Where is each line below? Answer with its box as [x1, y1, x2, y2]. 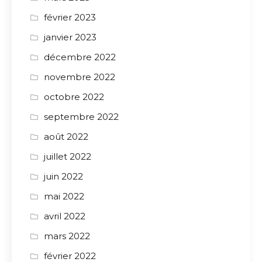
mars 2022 [44, 230, 90, 242]
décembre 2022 [44, 51, 116, 63]
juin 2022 [44, 171, 83, 182]
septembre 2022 [44, 111, 119, 122]
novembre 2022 [44, 71, 115, 82]
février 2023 [44, 12, 96, 23]
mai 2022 [44, 191, 84, 202]
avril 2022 [44, 211, 85, 222]
